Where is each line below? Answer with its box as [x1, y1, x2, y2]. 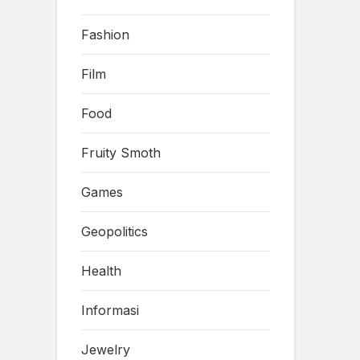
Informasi [81, 301, 139, 318]
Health [81, 262, 121, 279]
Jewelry [81, 341, 130, 358]
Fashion [81, 26, 129, 43]
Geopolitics [81, 223, 148, 239]
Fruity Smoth [81, 144, 161, 161]
